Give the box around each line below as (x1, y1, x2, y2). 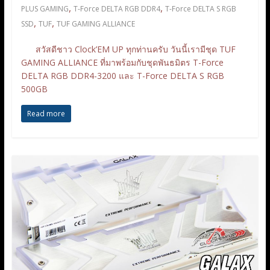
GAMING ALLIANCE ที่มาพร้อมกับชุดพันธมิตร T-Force (20, 56, 224, 68)
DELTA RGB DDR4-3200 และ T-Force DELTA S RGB (20, 69, 224, 81)
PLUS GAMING (20, 3, 69, 14)
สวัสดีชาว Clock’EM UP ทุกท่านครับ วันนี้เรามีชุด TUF (20, 43, 236, 55)
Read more (27, 108, 65, 119)
